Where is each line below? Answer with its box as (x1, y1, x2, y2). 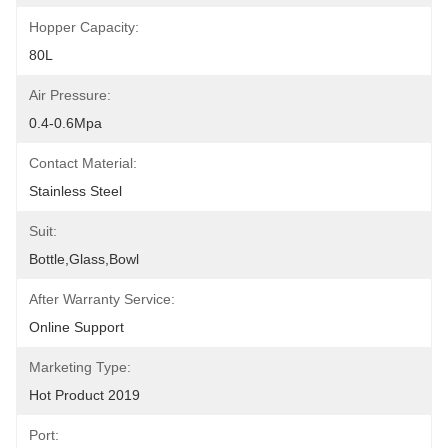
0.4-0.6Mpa (29, 115, 102, 131)
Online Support (29, 319, 124, 335)
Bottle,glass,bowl (29, 251, 139, 267)
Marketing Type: (29, 359, 131, 375)
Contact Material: (29, 155, 137, 171)
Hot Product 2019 (29, 387, 140, 403)
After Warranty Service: (29, 291, 175, 307)
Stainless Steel (29, 183, 122, 199)
